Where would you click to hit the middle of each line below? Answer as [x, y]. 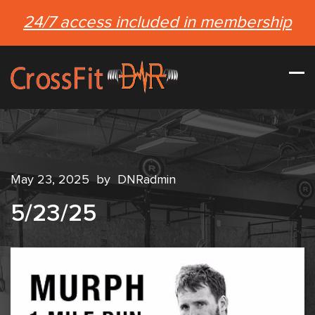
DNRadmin [147, 180]
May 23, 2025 [52, 180]
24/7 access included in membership [157, 22]
